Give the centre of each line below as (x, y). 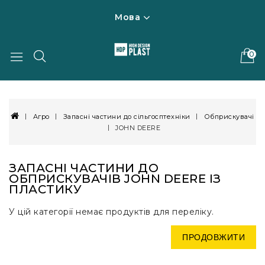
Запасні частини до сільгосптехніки (127, 116)
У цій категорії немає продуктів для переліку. (112, 212)
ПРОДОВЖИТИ (214, 237)
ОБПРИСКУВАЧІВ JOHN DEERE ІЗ (115, 179)
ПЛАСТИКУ (45, 190)
